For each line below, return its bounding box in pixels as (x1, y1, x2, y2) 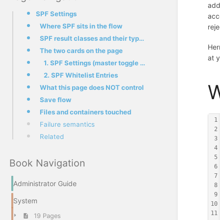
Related (40, 132, 64, 140)
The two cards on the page (40, 46, 123, 55)
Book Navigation (9, 157, 85, 169)
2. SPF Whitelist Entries (44, 71, 118, 79)
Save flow (40, 95, 71, 104)
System (13, 196, 37, 205)
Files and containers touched (40, 108, 131, 116)
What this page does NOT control (40, 83, 144, 91)
